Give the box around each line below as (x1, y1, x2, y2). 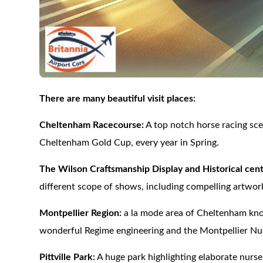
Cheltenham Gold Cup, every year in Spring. (39, 138, 220, 147)
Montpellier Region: (39, 208, 122, 218)
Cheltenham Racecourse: (39, 120, 144, 130)
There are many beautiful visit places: (39, 94, 196, 103)
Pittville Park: (39, 252, 96, 262)
